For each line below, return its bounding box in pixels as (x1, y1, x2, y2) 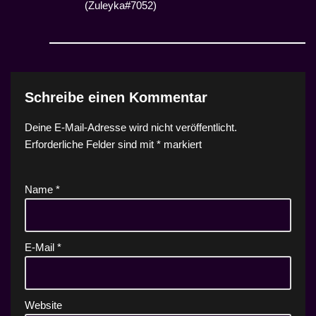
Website (25, 299, 62, 312)
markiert (161, 138, 202, 151)
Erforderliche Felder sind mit (25, 138, 157, 151)
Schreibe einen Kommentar (25, 90, 207, 106)
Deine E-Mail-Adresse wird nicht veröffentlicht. (25, 121, 237, 134)
